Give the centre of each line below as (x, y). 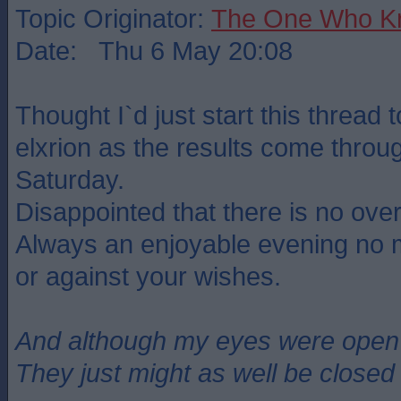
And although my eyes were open (207, 341)
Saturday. (70, 179)
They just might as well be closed (205, 373)
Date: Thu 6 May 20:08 (154, 51)
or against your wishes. (148, 276)
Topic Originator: (113, 18)
